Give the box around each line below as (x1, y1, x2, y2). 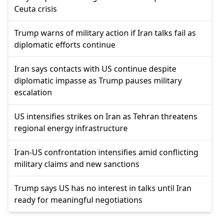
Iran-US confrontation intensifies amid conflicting (14, 147, 198, 158)
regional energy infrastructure (14, 123, 128, 134)
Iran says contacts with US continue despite (14, 63, 176, 75)
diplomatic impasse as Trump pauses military (14, 75, 182, 86)
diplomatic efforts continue (14, 39, 115, 51)
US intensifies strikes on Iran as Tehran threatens (14, 111, 197, 122)
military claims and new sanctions (14, 159, 139, 170)
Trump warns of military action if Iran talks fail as (14, 27, 196, 39)
